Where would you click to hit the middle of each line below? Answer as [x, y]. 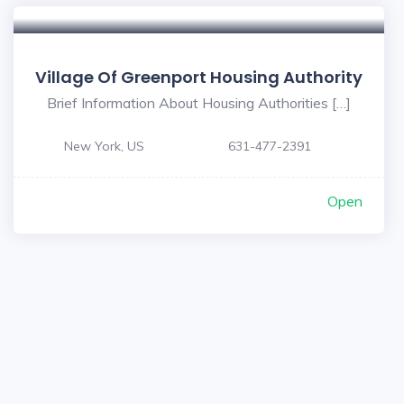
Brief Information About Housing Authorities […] [199, 103]
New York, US [104, 146]
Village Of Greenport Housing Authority [199, 77]
